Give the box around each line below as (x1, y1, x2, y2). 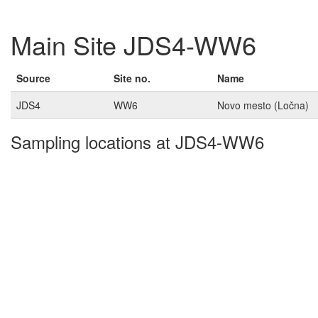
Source (16, 71, 50, 86)
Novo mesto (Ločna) (217, 98, 309, 113)
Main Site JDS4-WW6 (11, 26, 256, 63)
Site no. (114, 71, 150, 86)
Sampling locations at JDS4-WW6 (11, 129, 264, 155)
